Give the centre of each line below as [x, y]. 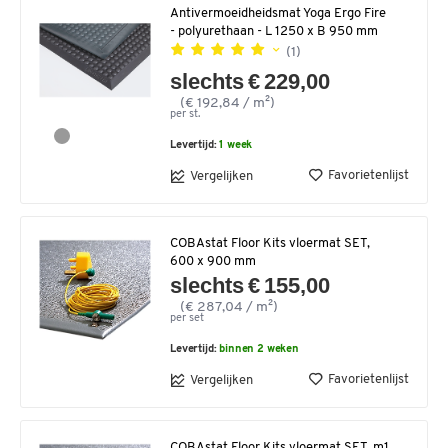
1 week [236, 146]
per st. [185, 115]
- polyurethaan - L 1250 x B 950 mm [274, 32]
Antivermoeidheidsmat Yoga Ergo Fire [278, 14]
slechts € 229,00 [250, 82]
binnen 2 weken [259, 350]
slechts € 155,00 [250, 286]
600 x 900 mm [213, 262]
